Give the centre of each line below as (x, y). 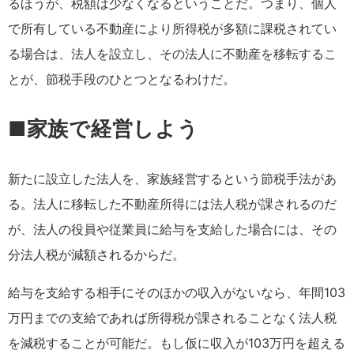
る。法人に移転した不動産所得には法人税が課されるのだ (172, 203)
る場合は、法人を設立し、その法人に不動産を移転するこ (172, 53)
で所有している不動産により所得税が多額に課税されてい (172, 28)
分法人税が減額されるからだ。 (96, 254)
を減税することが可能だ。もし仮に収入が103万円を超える (177, 343)
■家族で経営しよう (104, 128)
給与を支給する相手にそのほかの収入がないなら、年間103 (177, 292)
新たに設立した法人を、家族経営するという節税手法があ (172, 178)
